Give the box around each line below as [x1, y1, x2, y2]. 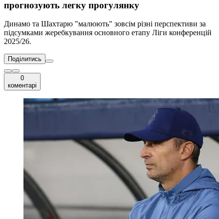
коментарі [8, 82, 37, 89]
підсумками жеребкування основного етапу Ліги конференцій [4, 28, 212, 37]
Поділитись [8, 55, 42, 63]
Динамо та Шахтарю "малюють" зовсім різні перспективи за [4, 20, 206, 28]
